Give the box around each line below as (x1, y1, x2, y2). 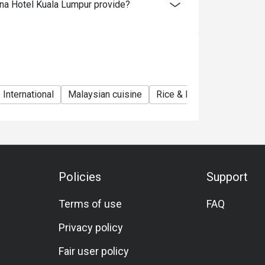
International (3, 89, 54, 100)
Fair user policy (59, 245, 130, 257)
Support (206, 170, 248, 184)
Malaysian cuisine (68, 89, 142, 100)
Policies (59, 170, 102, 184)
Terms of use (59, 198, 122, 210)
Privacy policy (59, 221, 124, 234)
